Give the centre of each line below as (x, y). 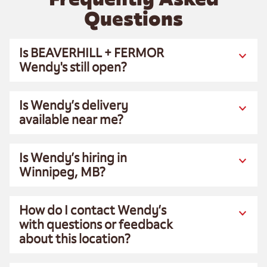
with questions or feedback (96, 224)
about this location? (75, 239)
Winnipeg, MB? (62, 172)
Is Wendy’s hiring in (73, 158)
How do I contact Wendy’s (93, 210)
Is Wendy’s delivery (74, 105)
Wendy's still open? (73, 67)
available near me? (71, 119)
